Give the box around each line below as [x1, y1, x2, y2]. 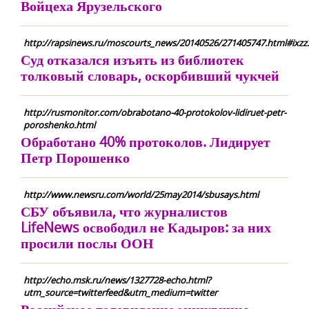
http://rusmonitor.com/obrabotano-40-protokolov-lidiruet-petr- [23, 106, 286, 119]
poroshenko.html [23, 119, 95, 131]
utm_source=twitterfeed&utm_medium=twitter [23, 286, 217, 299]
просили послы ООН [21, 234, 154, 252]
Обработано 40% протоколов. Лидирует [21, 132, 270, 151]
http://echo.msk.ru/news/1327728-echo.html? [23, 274, 211, 286]
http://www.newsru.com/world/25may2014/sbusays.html [23, 188, 259, 201]
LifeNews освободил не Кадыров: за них [21, 218, 271, 237]
